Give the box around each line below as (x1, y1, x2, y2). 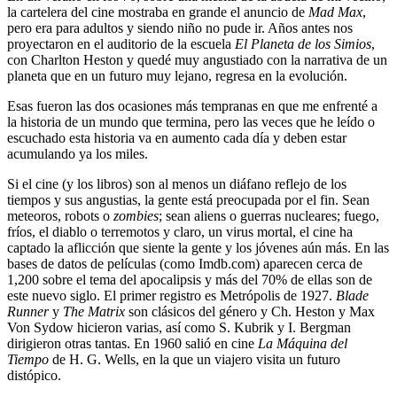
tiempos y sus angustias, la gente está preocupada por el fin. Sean (7, 192, 370, 208)
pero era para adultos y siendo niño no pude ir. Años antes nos (7, 20, 353, 36)
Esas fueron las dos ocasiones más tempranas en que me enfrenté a (7, 98, 378, 114)
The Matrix (63, 304, 125, 320)
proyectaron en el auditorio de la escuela (7, 36, 235, 52)
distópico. (7, 368, 61, 384)
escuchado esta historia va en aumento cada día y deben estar (7, 130, 346, 146)
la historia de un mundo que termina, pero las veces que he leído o (7, 114, 375, 130)
